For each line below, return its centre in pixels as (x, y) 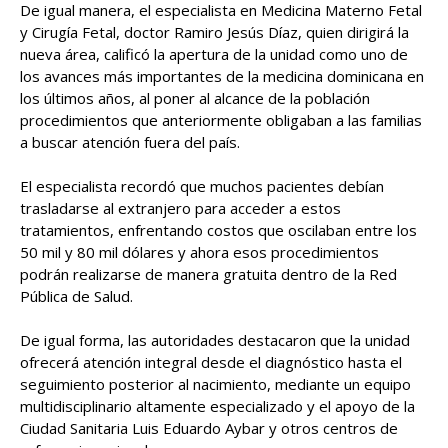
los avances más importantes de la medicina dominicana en (222, 75)
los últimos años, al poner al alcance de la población (195, 97)
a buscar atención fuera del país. (130, 141)
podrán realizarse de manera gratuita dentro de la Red (208, 273)
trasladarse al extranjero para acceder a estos (180, 207)
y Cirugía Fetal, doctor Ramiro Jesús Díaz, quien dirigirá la (214, 31)
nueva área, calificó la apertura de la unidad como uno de (214, 53)
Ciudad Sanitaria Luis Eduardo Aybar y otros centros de (209, 427)
